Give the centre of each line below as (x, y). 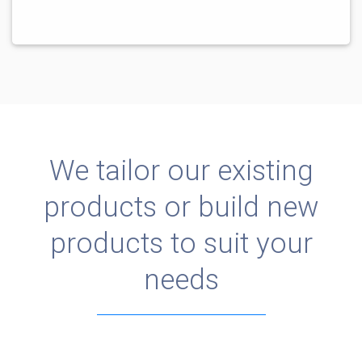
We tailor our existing (181, 170)
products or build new (181, 206)
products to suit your (181, 243)
